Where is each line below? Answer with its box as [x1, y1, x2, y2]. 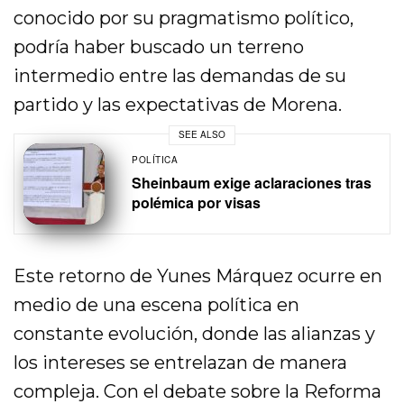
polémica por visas [132, 191, 261, 213]
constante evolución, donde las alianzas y [14, 322, 376, 344]
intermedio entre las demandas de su [14, 64, 347, 87]
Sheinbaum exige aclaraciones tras [132, 171, 372, 193]
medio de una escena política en [14, 293, 300, 316]
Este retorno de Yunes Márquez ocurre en [14, 264, 383, 287]
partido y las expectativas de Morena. [14, 93, 343, 115]
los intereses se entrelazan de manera [14, 351, 348, 373]
